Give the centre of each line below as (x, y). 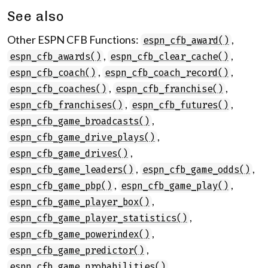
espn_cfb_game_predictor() (77, 250)
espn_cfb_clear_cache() (169, 57)
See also (36, 16)
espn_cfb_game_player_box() (80, 202)
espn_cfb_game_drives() (69, 153)
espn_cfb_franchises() (66, 105)
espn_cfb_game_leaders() (71, 170)
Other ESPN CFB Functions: (74, 39)
